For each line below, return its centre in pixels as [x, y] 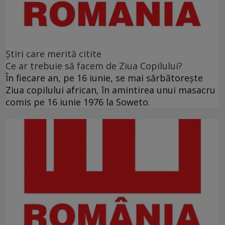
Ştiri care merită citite [53, 54]
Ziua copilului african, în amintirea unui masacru [110, 90]
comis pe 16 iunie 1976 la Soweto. [78, 102]
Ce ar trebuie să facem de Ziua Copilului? [94, 66]
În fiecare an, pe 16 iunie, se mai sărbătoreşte [104, 78]
